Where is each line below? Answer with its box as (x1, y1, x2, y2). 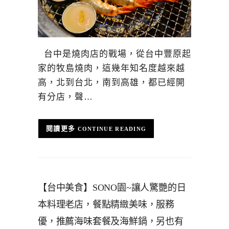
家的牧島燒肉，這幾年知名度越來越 (38, 63, 185, 73)
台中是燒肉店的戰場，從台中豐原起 (38, 49, 191, 59)
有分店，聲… (38, 91, 93, 102)
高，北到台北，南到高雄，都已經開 (38, 77, 185, 87)
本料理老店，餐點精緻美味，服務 (38, 199, 175, 210)
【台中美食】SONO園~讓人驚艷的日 (38, 182, 186, 193)
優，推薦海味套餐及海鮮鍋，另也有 (38, 216, 184, 226)
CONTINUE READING (77, 125, 147, 132)
